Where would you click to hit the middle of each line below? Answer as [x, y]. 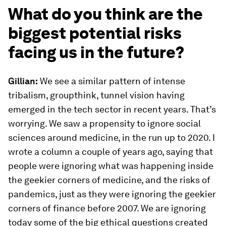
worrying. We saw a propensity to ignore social [104, 124]
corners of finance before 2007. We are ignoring [107, 208]
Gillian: [23, 81]
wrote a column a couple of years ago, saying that [110, 152]
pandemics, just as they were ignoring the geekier [112, 194]
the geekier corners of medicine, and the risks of [109, 180]
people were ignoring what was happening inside [111, 166]
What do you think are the [105, 14]
